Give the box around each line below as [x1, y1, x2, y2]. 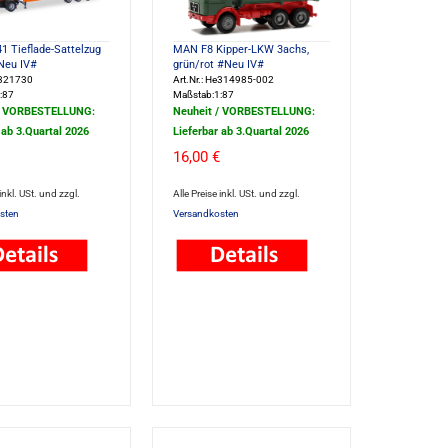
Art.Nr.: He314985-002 [172, 74, 274, 85]
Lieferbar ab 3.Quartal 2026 [172, 125, 309, 138]
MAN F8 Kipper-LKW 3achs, [172, 43, 309, 56]
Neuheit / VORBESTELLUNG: [172, 105, 315, 118]
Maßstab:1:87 [172, 89, 234, 100]
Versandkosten [172, 208, 239, 219]
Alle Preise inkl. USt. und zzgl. [172, 188, 300, 199]
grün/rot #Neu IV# [172, 58, 264, 71]
